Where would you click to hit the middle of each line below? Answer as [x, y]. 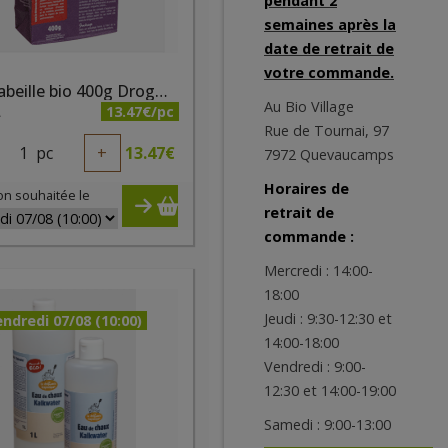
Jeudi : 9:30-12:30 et [328, 318]
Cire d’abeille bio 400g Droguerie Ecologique [162, 91]
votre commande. [329, 72]
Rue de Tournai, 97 [326, 130]
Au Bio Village [309, 106]
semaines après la [330, 24]
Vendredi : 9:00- [315, 366]
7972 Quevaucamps [329, 154]
